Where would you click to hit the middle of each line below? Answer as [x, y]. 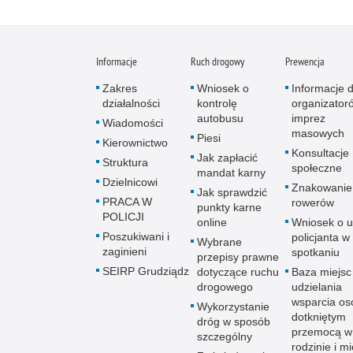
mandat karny [231, 173]
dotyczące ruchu [238, 272]
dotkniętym [319, 317]
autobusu [220, 119]
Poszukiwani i [136, 237]
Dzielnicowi [130, 182]
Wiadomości [133, 123]
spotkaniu [316, 253]
